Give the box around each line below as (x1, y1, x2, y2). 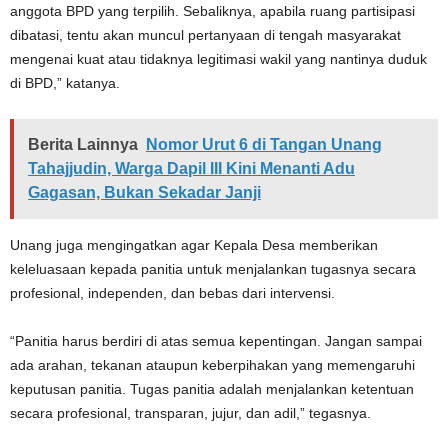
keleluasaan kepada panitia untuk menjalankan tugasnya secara (10, 260, 416, 277)
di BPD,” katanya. (10, 74, 120, 91)
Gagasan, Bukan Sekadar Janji (28, 183, 261, 201)
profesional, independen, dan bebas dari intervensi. (10, 284, 335, 301)
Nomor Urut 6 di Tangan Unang (146, 135, 382, 153)
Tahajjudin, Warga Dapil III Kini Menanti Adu (28, 159, 355, 177)
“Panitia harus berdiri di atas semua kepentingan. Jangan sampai (10, 332, 422, 349)
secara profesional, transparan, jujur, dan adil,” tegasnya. (10, 404, 371, 421)
